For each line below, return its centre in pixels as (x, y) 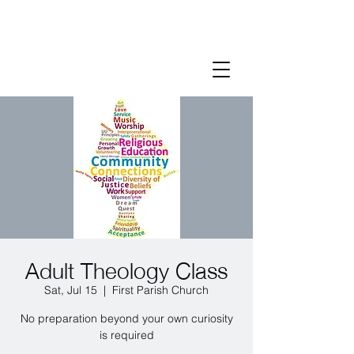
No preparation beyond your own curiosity (126, 318)
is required (126, 335)
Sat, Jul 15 (71, 290)
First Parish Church (160, 290)
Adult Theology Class (126, 268)
